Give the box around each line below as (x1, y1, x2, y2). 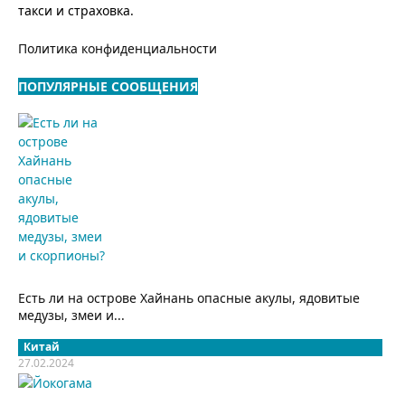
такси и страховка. (18, 2, 134, 20)
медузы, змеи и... (18, 306, 125, 325)
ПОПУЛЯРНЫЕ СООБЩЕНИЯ (18, 78, 198, 96)
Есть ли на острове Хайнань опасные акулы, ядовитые (18, 289, 360, 307)
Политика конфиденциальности (18, 40, 217, 58)
